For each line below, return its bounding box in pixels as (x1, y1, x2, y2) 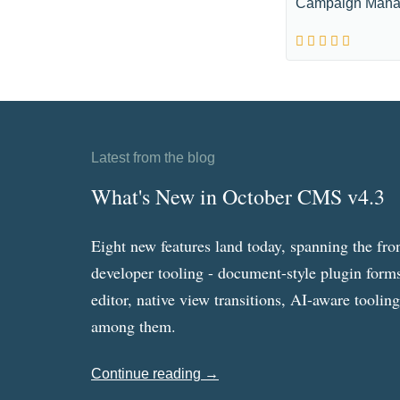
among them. (91, 315, 176, 337)
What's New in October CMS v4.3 (91, 182, 385, 211)
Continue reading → (91, 366, 219, 381)
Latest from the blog (91, 150, 215, 165)
